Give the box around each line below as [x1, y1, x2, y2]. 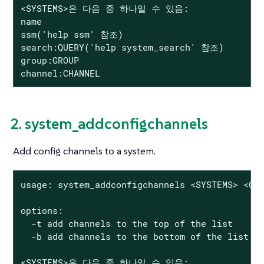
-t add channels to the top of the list [20, 217, 233, 229]
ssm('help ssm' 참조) [20, 28, 123, 40]
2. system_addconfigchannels [10, 114, 208, 133]
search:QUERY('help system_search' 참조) [20, 41, 224, 53]
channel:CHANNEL [20, 67, 100, 79]
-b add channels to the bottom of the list [20, 230, 249, 242]
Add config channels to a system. [13, 144, 156, 158]
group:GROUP [20, 54, 79, 66]
